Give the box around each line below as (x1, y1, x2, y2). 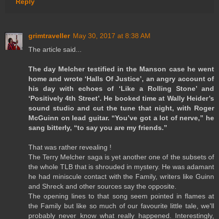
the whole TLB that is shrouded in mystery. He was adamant (28, 163, 214, 171)
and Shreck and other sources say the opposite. (28, 182, 176, 190)
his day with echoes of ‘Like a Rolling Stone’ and (28, 85, 214, 92)
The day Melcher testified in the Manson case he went (28, 65, 214, 73)
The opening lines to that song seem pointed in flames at (28, 192, 214, 200)
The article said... (28, 45, 82, 53)
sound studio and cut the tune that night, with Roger (28, 104, 214, 112)
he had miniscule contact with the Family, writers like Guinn (28, 173, 214, 180)
